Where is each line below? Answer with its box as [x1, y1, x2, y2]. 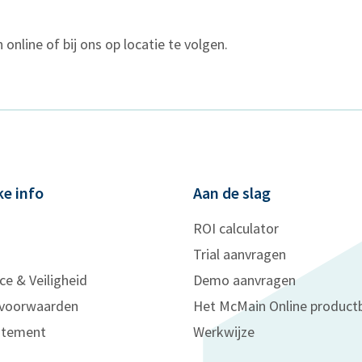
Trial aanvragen [193, 245, 286, 263]
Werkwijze [193, 322, 255, 341]
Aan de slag [193, 183, 271, 203]
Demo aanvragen [193, 271, 296, 289]
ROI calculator [193, 219, 279, 238]
